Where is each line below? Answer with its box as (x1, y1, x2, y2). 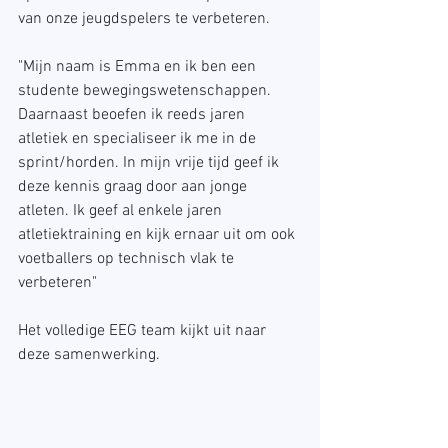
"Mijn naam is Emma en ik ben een (18, 57, 260, 77)
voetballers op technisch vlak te (18, 249, 238, 269)
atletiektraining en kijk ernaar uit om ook (18, 225, 299, 245)
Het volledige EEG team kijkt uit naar (18, 321, 270, 341)
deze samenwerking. (18, 345, 160, 365)
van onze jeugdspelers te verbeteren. (18, 9, 270, 29)
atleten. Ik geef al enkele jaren (18, 201, 226, 221)
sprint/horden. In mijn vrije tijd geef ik (18, 153, 283, 173)
